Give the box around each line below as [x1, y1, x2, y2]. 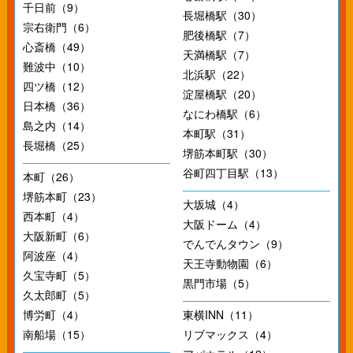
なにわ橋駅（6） [182, 106, 266, 121]
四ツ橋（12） [22, 78, 91, 94]
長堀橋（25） [22, 137, 91, 153]
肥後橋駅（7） [182, 27, 255, 43]
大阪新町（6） [22, 228, 95, 243]
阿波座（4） [22, 247, 84, 263]
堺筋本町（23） [22, 188, 102, 204]
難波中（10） [22, 58, 91, 74]
